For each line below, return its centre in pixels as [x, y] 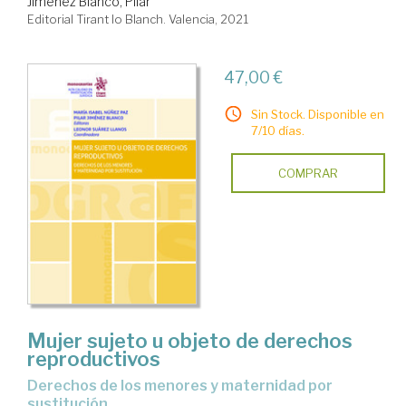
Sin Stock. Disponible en [317, 114]
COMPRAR [308, 173]
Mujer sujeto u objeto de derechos [190, 341]
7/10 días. [277, 130]
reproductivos [94, 359]
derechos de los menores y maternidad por [33, 386]
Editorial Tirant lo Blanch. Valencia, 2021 [138, 19]
